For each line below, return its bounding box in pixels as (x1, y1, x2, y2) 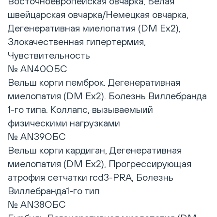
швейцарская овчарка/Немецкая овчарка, (8, 9, 188, 20)
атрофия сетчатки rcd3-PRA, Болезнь (8, 171, 173, 183)
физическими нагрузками (8, 117, 120, 129)
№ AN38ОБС (8, 199, 66, 210)
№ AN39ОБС (8, 131, 66, 142)
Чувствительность (8, 49, 90, 61)
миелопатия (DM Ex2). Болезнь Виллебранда (8, 90, 207, 102)
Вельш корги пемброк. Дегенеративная (8, 77, 180, 88)
